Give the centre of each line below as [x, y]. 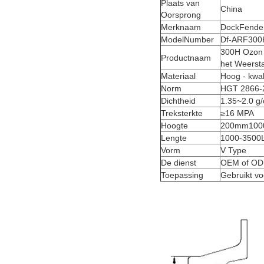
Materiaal [178, 76]
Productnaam [186, 58]
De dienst [179, 163]
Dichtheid [178, 101]
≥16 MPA [237, 113]
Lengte [174, 138]
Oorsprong [181, 15]
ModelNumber [187, 40]
